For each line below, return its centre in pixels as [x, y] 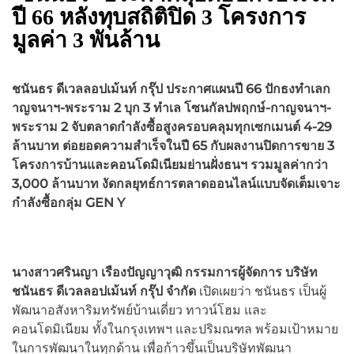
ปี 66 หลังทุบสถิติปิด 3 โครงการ [159, 17]
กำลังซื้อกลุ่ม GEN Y [68, 203]
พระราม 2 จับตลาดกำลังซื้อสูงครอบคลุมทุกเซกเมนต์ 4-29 [172, 127]
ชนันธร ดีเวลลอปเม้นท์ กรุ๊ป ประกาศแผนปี [129, 89]
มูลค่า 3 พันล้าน [86, 40]
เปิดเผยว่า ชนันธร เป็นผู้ [261, 292]
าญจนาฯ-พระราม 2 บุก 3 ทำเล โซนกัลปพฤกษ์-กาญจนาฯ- [171, 108]
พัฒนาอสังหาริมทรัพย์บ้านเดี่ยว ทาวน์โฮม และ [139, 311]
